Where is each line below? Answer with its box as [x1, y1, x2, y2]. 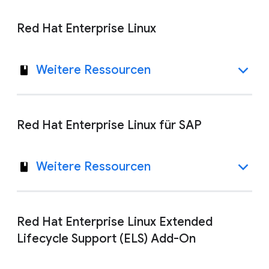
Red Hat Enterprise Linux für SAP [17, 118, 202, 133]
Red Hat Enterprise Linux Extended [17, 214, 213, 229]
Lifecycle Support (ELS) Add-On [17, 231, 196, 246]
